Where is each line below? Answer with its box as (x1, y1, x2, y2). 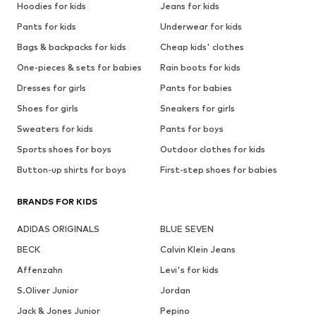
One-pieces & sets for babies (17, 62, 142, 73)
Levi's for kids (159, 265, 219, 276)
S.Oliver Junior (17, 285, 78, 296)
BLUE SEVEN (159, 224, 214, 235)
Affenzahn (17, 265, 63, 276)
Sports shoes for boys (17, 144, 111, 155)
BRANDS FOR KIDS (17, 196, 97, 207)
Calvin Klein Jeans (159, 244, 236, 255)
